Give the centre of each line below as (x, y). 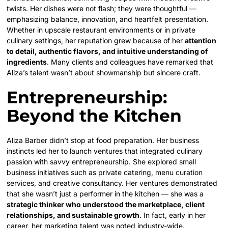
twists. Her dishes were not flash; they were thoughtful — (102, 9)
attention (201, 41)
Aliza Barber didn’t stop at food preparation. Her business (103, 140)
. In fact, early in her (173, 215)
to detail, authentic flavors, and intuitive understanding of (108, 51)
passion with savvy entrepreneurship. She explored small (102, 162)
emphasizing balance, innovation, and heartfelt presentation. (108, 19)
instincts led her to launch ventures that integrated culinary (105, 151)
